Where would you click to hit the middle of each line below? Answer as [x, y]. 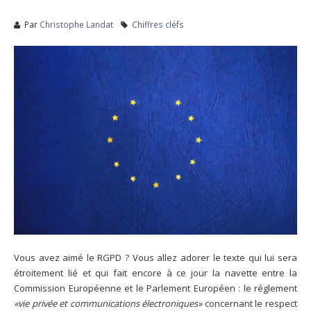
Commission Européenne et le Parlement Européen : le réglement [155, 288]
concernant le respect [250, 303]
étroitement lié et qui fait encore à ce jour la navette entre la [155, 272]
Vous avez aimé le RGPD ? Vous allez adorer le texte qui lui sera [155, 257]
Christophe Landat [76, 24]
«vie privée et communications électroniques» [108, 303]
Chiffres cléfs [158, 24]
